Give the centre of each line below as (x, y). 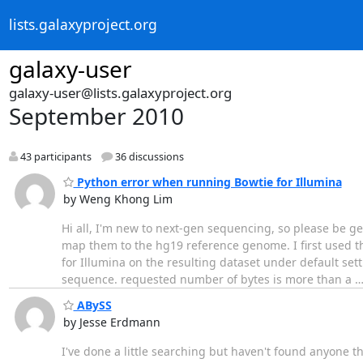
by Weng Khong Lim (117, 199)
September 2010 (96, 116)
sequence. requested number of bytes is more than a (208, 279)
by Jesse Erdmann (111, 322)
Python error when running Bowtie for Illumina (207, 181)
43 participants (54, 157)
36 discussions (148, 157)
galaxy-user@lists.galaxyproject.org (120, 93)
